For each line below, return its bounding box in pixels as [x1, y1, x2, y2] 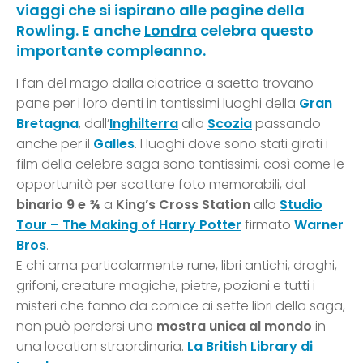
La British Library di [187, 337, 313, 357]
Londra [144, 20, 197, 41]
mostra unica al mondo [156, 317, 312, 336]
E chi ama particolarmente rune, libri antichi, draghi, [16, 256, 337, 275]
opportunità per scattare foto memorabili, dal [16, 175, 305, 194]
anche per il [16, 135, 93, 154]
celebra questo [197, 20, 314, 41]
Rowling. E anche [16, 20, 144, 41]
